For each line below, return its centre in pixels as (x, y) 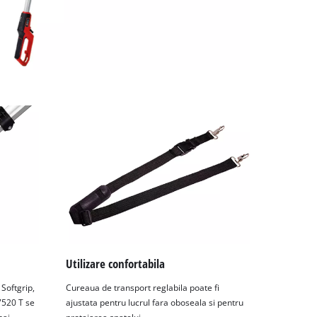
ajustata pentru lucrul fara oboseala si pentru (155, 303)
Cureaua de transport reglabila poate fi (143, 288)
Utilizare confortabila (116, 264)
